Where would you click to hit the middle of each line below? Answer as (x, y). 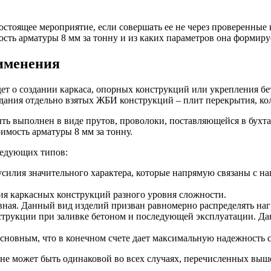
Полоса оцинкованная (149, 115)
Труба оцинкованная (146, 126)
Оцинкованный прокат (127, 83)
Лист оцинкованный (146, 104)
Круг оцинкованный (146, 93)
